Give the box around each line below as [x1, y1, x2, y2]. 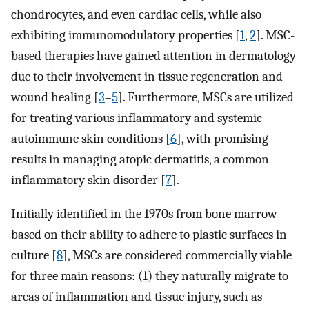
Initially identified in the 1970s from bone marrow [11, 206, 277, 221]
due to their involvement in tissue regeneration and [11, 69, 283, 85]
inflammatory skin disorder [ [11, 172, 166, 188]
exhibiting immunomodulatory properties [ [11, 28, 240, 43]
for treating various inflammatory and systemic [11, 110, 262, 126]
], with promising [177, 131, 268, 147]
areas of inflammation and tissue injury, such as [11, 288, 262, 304]
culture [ [11, 247, 57, 263]
